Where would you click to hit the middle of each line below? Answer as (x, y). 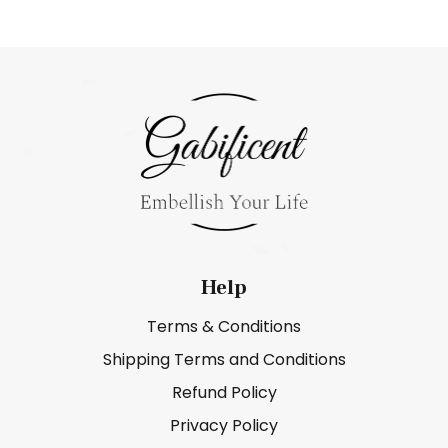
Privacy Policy (224, 425)
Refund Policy (224, 392)
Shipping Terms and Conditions (224, 359)
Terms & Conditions (224, 326)
